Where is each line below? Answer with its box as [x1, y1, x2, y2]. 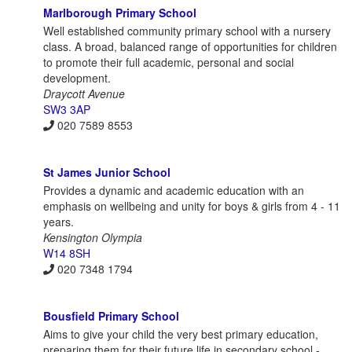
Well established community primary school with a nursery [43, 22, 331, 38]
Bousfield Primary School [43, 308, 179, 324]
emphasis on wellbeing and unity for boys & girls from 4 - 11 [43, 198, 340, 214]
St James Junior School [43, 164, 170, 181]
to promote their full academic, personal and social [43, 53, 294, 70]
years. [43, 214, 74, 230]
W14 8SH [43, 245, 90, 262]
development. [43, 69, 111, 86]
